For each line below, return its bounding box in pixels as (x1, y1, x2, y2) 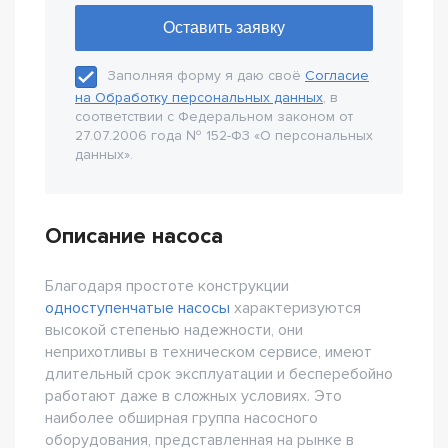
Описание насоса (45, 223, 223, 250)
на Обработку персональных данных (75, 89, 323, 106)
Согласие (305, 67, 369, 85)
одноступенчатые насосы (45, 298, 230, 318)
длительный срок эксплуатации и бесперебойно (45, 364, 393, 384)
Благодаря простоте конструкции (45, 276, 289, 296)
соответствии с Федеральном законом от (75, 108, 353, 125)
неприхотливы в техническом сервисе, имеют (45, 342, 372, 362)
